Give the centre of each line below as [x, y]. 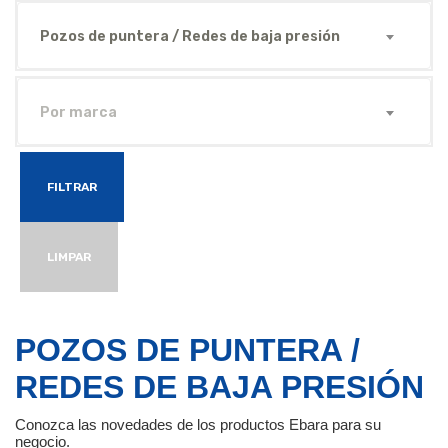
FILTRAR [72, 187]
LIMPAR [69, 257]
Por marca [78, 112]
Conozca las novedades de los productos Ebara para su [198, 424]
